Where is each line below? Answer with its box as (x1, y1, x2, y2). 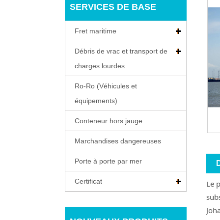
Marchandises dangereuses (75, 137, 161, 145)
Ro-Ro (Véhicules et (75, 82, 137, 90)
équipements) (75, 96, 117, 105)
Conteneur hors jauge (75, 116, 142, 125)
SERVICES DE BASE (70, 1, 156, 12)
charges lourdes (75, 61, 125, 70)
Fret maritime (75, 27, 116, 35)
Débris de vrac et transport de (75, 47, 167, 55)
